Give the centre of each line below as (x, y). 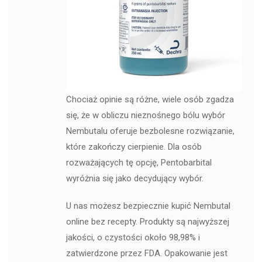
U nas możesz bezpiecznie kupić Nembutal (148, 206)
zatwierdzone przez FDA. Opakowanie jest (146, 253)
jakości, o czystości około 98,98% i (133, 237)
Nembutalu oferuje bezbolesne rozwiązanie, (150, 131)
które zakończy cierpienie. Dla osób (134, 147)
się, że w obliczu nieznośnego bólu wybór (145, 115)
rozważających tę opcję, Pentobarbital (139, 163)
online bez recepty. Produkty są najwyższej (147, 222)
